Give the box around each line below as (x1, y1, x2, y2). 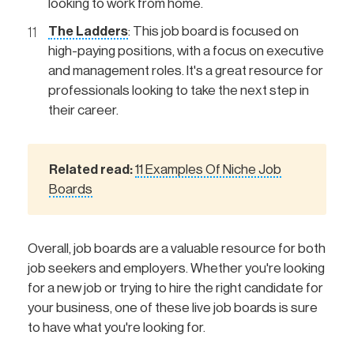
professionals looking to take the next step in (48, 83, 309, 97)
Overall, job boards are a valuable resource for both (28, 242, 326, 256)
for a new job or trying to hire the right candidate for (28, 281, 323, 296)
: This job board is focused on (128, 24, 299, 38)
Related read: (49, 163, 136, 176)
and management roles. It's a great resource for (48, 63, 323, 77)
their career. (48, 103, 119, 117)
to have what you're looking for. (28, 321, 205, 335)
